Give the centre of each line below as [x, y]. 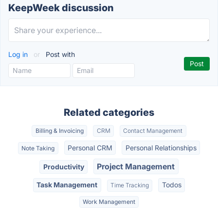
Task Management [67, 185]
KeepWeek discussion [61, 8]
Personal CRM [90, 147]
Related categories [109, 112]
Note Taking [38, 148]
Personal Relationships [161, 147]
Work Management [109, 201]
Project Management [136, 166]
